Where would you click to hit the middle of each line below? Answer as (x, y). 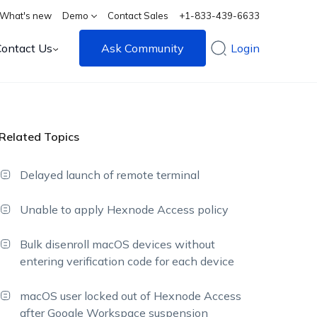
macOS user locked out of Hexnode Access (131, 296)
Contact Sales (138, 16)
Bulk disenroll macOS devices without (118, 244)
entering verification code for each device (127, 261)
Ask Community (143, 48)
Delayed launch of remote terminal (110, 175)
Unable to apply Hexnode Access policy (125, 209)
